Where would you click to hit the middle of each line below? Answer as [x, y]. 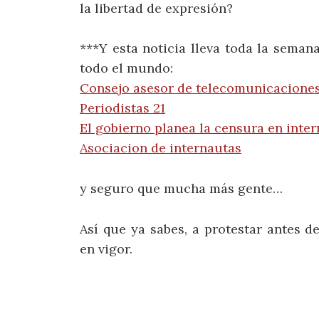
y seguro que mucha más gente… [181, 189]
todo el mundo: [126, 68]
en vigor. [106, 249]
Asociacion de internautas [161, 148]
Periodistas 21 [122, 108]
